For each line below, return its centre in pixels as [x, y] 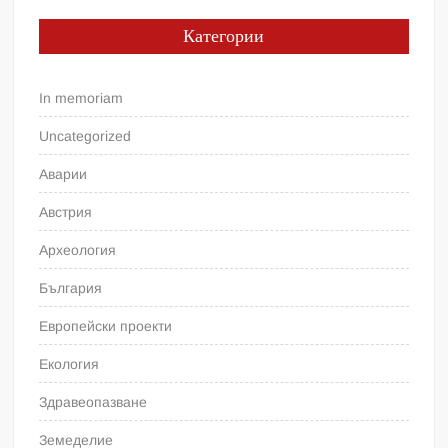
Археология [78, 250]
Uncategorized [85, 136]
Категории [224, 37]
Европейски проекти [106, 326]
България [71, 288]
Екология [69, 364]
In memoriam [81, 98]
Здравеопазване [93, 402]
